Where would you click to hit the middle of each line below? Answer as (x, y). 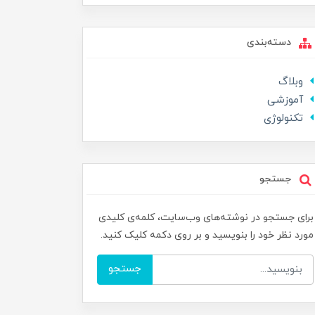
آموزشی (285, 100)
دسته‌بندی (270, 43)
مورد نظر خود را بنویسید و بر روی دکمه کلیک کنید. (207, 235)
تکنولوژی (283, 118)
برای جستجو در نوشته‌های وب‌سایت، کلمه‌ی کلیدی (206, 218)
